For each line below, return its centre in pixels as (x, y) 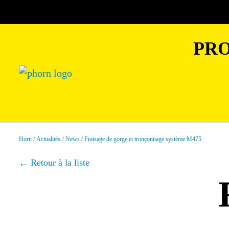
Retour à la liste (60, 163)
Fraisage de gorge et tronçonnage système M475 (143, 139)
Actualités (49, 139)
